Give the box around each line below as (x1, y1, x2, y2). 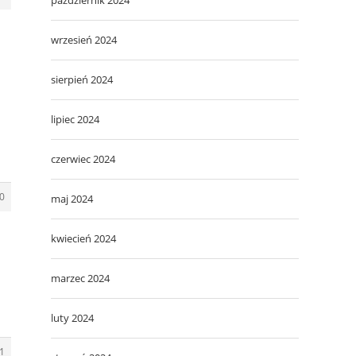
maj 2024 (51, 191, 93, 206)
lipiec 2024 (51, 111, 99, 126)
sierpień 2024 (51, 72, 113, 87)
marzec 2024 (51, 270, 110, 285)
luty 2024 (51, 310, 94, 325)
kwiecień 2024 (51, 230, 116, 246)
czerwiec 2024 (51, 151, 115, 166)
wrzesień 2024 (51, 32, 117, 47)
